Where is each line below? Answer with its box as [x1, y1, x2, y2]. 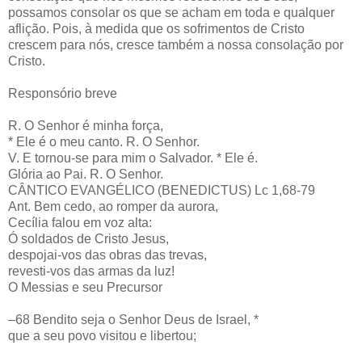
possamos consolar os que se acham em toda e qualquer [8, 5, 335, 19]
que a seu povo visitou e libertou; [8, 328, 196, 343]
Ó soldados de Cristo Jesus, [8, 231, 169, 246]
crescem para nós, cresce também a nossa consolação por [8, 37, 343, 52]
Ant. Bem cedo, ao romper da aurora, [8, 199, 218, 213]
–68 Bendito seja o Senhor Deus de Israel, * [8, 312, 259, 326]
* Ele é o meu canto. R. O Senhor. [8, 134, 200, 149]
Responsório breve [8, 86, 117, 100]
